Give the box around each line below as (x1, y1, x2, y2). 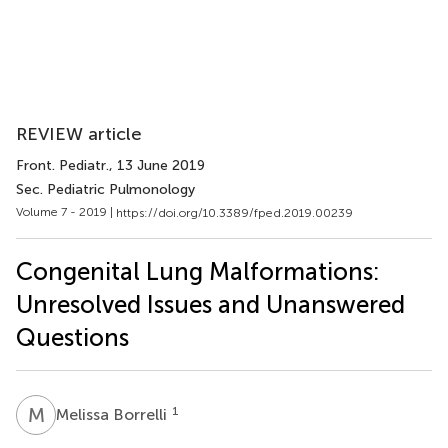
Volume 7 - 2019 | (16, 205, 116, 219)
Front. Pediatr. (16, 157, 109, 174)
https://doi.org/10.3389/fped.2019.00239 (116, 205, 353, 220)
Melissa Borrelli (56, 404, 171, 424)
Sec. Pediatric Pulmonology (16, 181, 195, 198)
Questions (16, 322, 129, 352)
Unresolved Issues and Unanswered (16, 289, 405, 319)
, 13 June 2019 (109, 157, 205, 174)
